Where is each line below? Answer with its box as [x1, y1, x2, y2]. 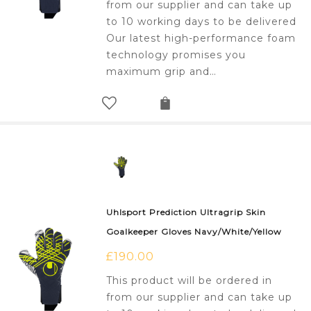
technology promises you [106, 49, 246, 62]
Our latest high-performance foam [106, 32, 296, 45]
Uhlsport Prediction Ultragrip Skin [106, 207, 267, 218]
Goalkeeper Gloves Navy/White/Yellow [106, 226, 283, 237]
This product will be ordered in [106, 274, 273, 287]
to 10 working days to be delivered [106, 15, 297, 28]
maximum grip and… [106, 65, 217, 78]
